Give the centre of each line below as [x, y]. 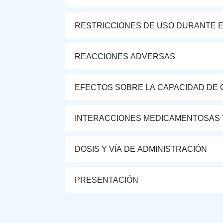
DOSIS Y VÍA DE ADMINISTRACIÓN [141, 149]
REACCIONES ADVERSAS [125, 56]
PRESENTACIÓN [107, 180]
